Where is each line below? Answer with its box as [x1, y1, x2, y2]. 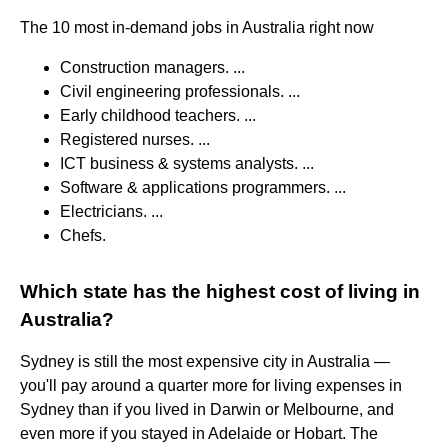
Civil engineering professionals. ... [60, 82, 300, 100]
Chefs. [60, 226, 106, 244]
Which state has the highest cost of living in [20, 280, 420, 302]
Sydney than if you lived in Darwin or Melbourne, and [20, 400, 394, 418]
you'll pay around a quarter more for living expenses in [20, 376, 402, 394]
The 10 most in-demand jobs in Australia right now [20, 18, 374, 36]
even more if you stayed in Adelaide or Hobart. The [20, 424, 378, 442]
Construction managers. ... [60, 58, 245, 76]
